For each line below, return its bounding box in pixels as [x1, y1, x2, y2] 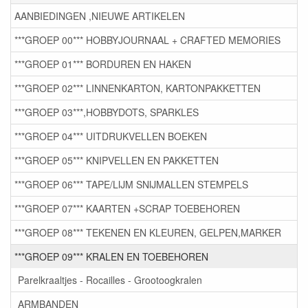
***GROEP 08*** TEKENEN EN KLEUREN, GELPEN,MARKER [14, 225, 281, 240]
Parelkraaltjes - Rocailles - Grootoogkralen [18, 273, 202, 287]
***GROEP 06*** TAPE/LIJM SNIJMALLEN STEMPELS [14, 177, 248, 192]
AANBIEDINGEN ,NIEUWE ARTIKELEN [14, 9, 185, 23]
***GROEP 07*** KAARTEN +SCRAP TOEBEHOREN [14, 201, 240, 216]
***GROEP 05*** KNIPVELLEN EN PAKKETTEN [14, 153, 219, 168]
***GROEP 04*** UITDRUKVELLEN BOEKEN [14, 129, 207, 144]
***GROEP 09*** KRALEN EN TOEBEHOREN [14, 250, 208, 264]
